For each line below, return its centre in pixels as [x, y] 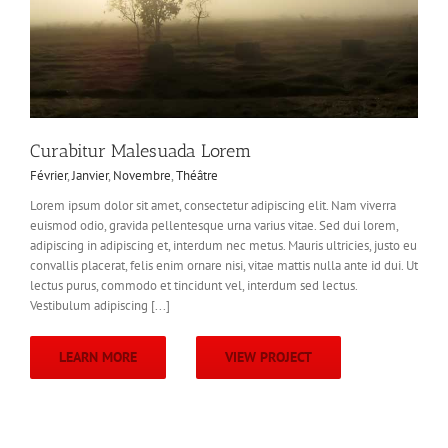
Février [48, 175]
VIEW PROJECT [268, 356]
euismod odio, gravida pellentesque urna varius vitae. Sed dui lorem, [214, 225]
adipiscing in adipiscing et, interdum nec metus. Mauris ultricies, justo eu [223, 245]
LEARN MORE [98, 356]
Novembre [142, 175]
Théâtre [197, 175]
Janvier [90, 175]
